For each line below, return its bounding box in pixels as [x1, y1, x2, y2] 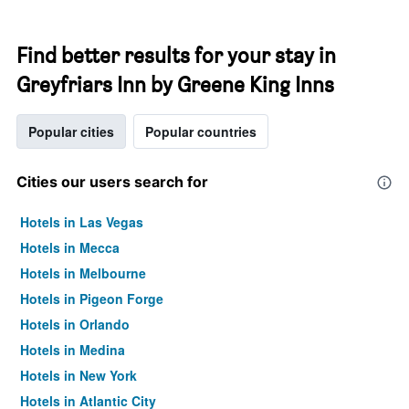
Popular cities [28, 122, 114, 141]
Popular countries [145, 122, 257, 141]
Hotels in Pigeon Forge [20, 289, 163, 308]
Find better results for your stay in [16, 42, 336, 68]
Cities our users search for [16, 173, 208, 191]
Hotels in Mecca [20, 238, 120, 257]
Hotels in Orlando [20, 315, 130, 333]
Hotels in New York [20, 366, 137, 384]
